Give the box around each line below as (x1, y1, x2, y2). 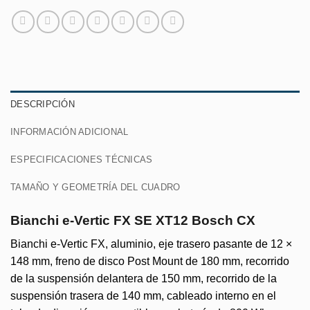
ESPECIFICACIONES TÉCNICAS (10, 154, 153, 165)
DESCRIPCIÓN (10, 98, 75, 109)
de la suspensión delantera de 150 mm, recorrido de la (10, 273, 277, 285)
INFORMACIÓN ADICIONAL (10, 126, 129, 137)
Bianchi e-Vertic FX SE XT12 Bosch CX (10, 212, 255, 228)
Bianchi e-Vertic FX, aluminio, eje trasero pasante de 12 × (10, 238, 292, 250)
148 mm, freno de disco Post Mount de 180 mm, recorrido (10, 255, 289, 268)
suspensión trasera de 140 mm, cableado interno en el (10, 290, 276, 302)
